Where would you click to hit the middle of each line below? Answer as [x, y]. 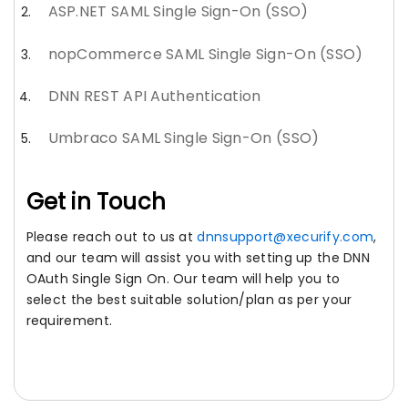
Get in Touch [96, 202]
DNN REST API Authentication [154, 96]
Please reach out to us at [112, 237]
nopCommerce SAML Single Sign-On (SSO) [205, 54]
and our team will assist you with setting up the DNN [198, 258]
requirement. [69, 321]
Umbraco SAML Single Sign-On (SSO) [184, 138]
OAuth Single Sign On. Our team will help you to [183, 279]
